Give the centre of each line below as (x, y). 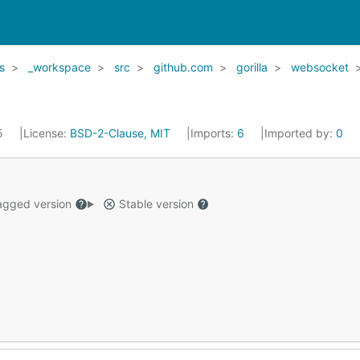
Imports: (214, 133)
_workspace (59, 67)
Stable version (156, 204)
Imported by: (300, 133)
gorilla (252, 67)
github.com (183, 67)
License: (47, 133)
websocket (320, 67)
